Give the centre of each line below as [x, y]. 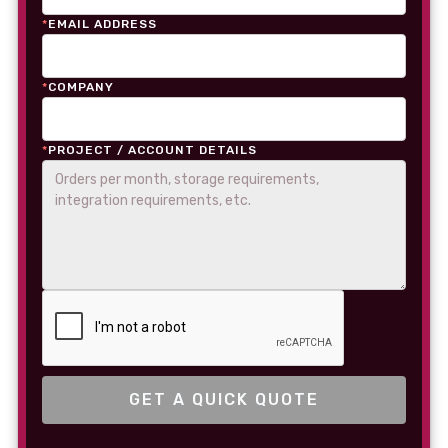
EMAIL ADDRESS [102, 24]
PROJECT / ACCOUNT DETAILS [152, 150]
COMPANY [81, 87]
